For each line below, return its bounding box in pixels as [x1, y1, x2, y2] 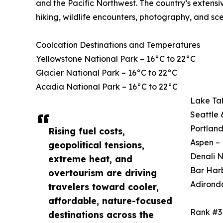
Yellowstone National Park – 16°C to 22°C [36, 54, 196, 64]
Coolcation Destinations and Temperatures [36, 40, 200, 50]
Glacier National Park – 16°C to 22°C [36, 68, 177, 78]
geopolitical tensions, [48, 139, 144, 151]
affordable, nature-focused [48, 195, 172, 207]
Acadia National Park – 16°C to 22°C [36, 82, 178, 92]
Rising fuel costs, [48, 125, 125, 137]
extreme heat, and [48, 153, 132, 165]
